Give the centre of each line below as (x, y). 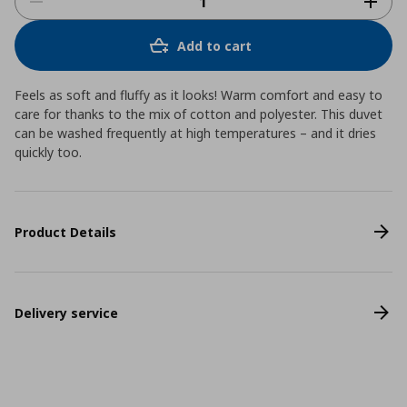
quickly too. (48, 152)
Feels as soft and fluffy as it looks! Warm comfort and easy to (199, 95)
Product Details (65, 232)
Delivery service (66, 313)
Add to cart (214, 45)
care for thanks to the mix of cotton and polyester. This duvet (199, 114)
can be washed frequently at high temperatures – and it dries (195, 133)
